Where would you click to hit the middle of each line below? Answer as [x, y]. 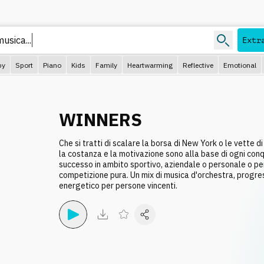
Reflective [198, 65]
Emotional [240, 65]
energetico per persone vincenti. [118, 186]
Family [106, 65]
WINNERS [100, 119]
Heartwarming [150, 65]
